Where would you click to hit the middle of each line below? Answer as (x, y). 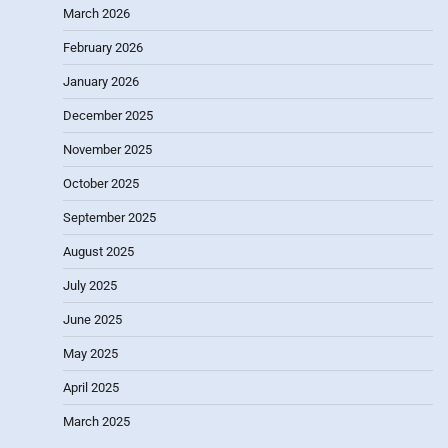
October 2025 (101, 183)
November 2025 (107, 149)
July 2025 (90, 285)
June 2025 (92, 319)
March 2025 (96, 421)
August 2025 (98, 251)
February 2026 (103, 47)
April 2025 (91, 387)
